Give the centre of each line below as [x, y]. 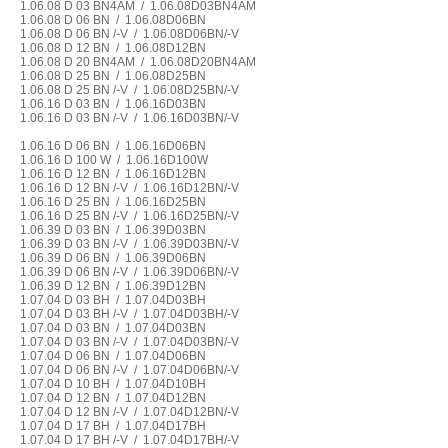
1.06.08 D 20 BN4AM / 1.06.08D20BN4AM [137, 62]
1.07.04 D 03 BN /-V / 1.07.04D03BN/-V [129, 342]
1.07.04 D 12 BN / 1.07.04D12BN [112, 398]
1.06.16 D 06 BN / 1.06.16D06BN [112, 146]
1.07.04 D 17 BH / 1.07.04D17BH [112, 426]
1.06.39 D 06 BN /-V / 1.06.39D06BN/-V [129, 272]
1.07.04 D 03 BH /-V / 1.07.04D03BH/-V [129, 314]
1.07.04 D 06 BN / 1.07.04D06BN [112, 356]
